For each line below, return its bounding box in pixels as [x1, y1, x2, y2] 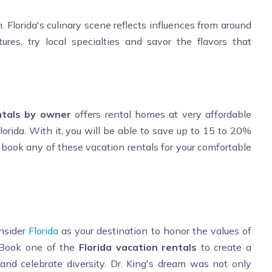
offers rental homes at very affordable [75, 107, 251, 120]
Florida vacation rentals [78, 240, 197, 253]
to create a [197, 240, 251, 253]
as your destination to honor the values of [58, 224, 252, 237]
